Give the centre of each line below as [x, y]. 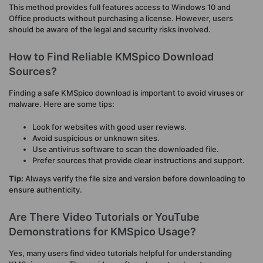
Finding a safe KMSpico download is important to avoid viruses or [126, 93]
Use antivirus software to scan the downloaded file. [126, 149]
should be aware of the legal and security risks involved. [110, 30]
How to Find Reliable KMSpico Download [111, 57]
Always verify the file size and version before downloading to [134, 178]
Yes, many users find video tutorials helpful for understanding [120, 253]
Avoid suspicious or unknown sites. [96, 138]
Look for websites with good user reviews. [109, 127]
